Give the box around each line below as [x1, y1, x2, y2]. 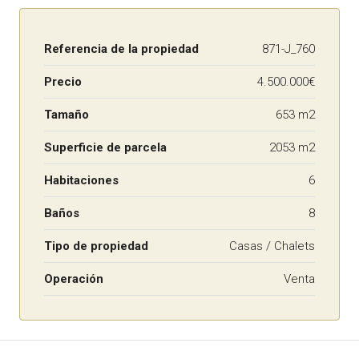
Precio [44, 74, 82, 89]
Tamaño [44, 107, 89, 122]
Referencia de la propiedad [44, 41, 199, 56]
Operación [44, 271, 103, 286]
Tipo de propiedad [44, 238, 148, 253]
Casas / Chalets [229, 238, 315, 253]
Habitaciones [44, 172, 119, 188]
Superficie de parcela [44, 139, 167, 155]
